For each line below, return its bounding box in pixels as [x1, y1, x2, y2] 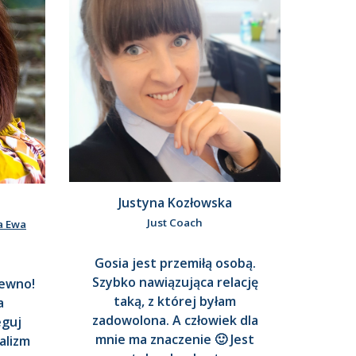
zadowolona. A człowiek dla [91, 311, 258, 330]
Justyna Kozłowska [118, 194, 232, 212]
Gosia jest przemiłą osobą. [94, 254, 256, 273]
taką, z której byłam [114, 292, 236, 311]
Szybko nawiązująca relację [91, 273, 258, 292]
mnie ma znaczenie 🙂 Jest [95, 331, 254, 349]
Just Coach [147, 215, 203, 230]
